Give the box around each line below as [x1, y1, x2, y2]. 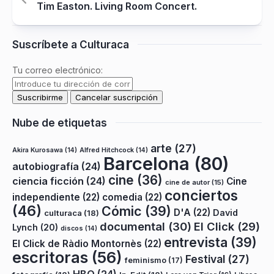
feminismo [125, 255, 166, 265]
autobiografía [12, 160, 79, 172]
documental [100, 219, 165, 233]
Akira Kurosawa [12, 146, 63, 154]
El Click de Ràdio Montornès [12, 237, 142, 250]
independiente [12, 191, 80, 203]
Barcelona [103, 152, 190, 174]
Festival [185, 252, 225, 265]
